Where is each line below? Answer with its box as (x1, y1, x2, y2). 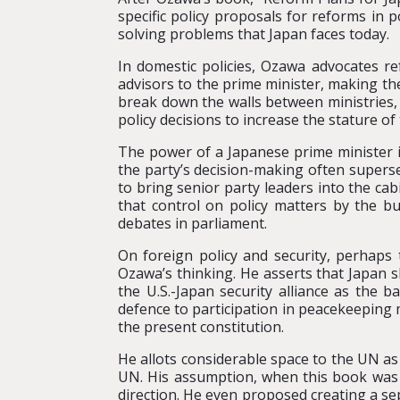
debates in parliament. (118, 213, 267, 233)
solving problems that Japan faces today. (118, 24, 389, 44)
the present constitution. (118, 317, 284, 337)
